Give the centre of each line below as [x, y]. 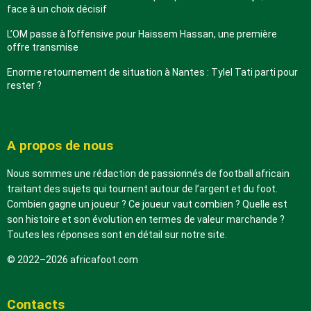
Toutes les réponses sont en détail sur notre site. [117, 235]
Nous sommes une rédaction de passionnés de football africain [148, 174]
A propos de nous [60, 146]
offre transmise [43, 48]
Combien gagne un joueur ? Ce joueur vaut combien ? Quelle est [147, 204]
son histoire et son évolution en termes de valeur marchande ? [146, 220]
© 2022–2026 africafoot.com [73, 260]
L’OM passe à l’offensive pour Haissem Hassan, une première [142, 34]
